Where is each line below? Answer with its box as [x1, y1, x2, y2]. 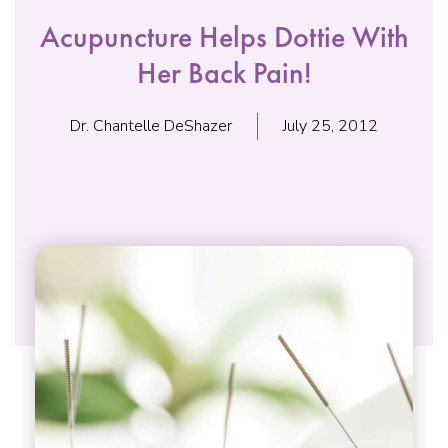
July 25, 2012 [283, 115, 378, 138]
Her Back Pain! [136, 60, 312, 91]
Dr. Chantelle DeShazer [70, 115, 232, 138]
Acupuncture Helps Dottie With [39, 24, 409, 55]
